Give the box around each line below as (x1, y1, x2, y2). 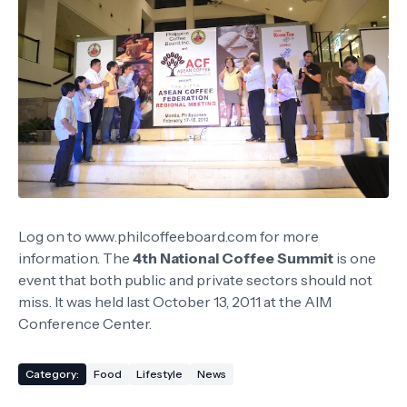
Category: (25, 367, 79, 382)
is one (333, 249, 376, 268)
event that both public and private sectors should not (18, 271, 372, 290)
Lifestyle (136, 367, 183, 382)
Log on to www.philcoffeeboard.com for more (18, 227, 319, 246)
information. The (18, 249, 133, 268)
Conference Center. (18, 314, 152, 333)
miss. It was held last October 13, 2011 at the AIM (18, 293, 332, 312)
